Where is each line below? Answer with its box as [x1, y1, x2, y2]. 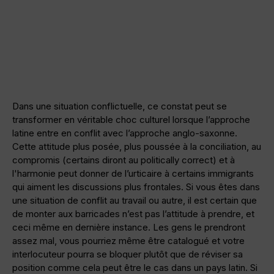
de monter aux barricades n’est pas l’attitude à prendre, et [12, 208, 254, 220]
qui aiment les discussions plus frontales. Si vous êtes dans [12, 181, 260, 193]
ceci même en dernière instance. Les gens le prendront [12, 221, 245, 234]
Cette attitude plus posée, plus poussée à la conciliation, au [12, 141, 261, 153]
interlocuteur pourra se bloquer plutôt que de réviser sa [12, 248, 243, 261]
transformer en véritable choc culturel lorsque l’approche [12, 114, 250, 126]
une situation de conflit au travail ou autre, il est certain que [12, 194, 257, 207]
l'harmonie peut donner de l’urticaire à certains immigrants [12, 168, 254, 180]
